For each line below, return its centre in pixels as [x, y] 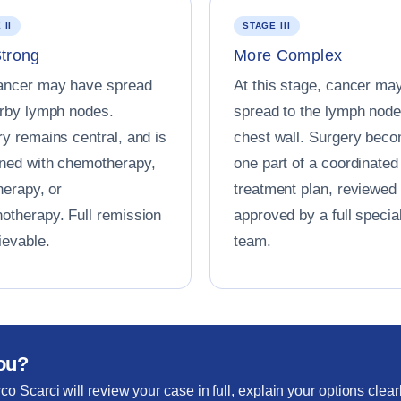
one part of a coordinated [316, 163]
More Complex [288, 55]
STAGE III [267, 26]
